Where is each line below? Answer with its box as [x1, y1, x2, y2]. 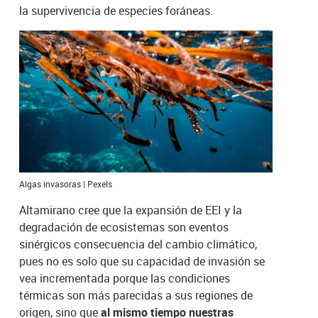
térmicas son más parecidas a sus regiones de [19, 287, 253, 303]
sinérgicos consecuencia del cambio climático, [19, 236, 258, 252]
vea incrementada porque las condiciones [19, 270, 231, 286]
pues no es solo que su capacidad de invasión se [19, 253, 265, 269]
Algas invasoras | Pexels [19, 177, 113, 190]
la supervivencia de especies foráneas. [19, 2, 214, 18]
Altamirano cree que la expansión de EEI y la [19, 202, 243, 218]
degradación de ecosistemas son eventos [19, 219, 229, 235]
